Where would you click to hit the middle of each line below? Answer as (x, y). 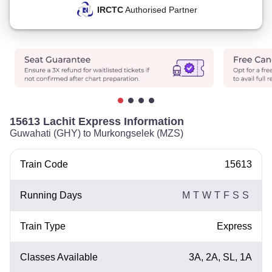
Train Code (44, 164)
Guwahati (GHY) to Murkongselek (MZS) (97, 133)
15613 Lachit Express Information (97, 121)
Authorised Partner (160, 10)
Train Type (43, 226)
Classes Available (59, 257)
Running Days (51, 195)
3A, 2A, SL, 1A (220, 257)
